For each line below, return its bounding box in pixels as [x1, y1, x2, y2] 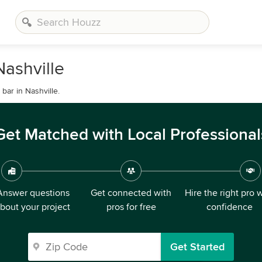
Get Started [170, 240, 225, 253]
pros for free [106, 201, 156, 213]
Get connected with [91, 187, 171, 199]
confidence [206, 201, 253, 213]
